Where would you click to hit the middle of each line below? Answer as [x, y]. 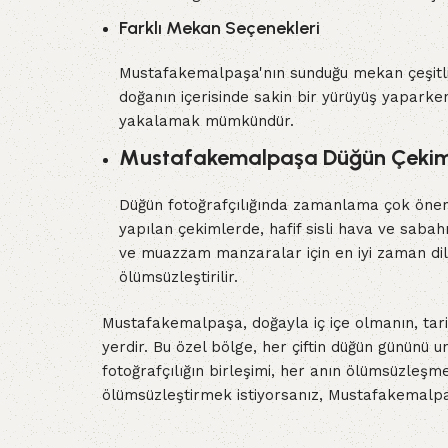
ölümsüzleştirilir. [178, 277]
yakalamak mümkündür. [206, 121]
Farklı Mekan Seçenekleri [219, 28]
